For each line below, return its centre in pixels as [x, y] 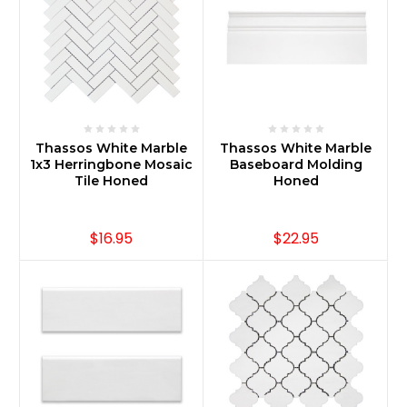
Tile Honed [111, 180]
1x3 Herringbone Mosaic [111, 164]
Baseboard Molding [296, 164]
